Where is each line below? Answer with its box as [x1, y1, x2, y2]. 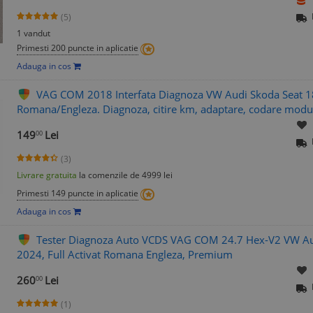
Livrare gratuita [17, 169, 77, 182]
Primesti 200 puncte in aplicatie [17, 42, 138, 54]
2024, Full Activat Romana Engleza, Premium [17, 247, 233, 262]
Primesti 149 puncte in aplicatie [17, 187, 138, 200]
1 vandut [17, 27, 50, 40]
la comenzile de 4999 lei [77, 169, 173, 182]
